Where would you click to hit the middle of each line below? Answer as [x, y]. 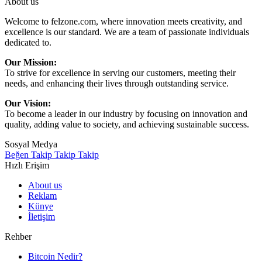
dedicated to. [28, 43]
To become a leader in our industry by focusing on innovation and [126, 114]
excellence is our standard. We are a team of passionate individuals [127, 32]
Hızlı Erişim [27, 166]
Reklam [42, 196]
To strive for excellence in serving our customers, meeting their [120, 73]
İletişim [42, 217]
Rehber [18, 237]
